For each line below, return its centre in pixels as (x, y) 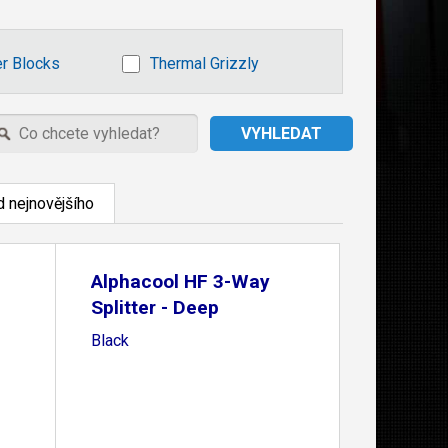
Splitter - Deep (154, 307)
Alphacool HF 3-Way (180, 281)
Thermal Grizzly (204, 63)
